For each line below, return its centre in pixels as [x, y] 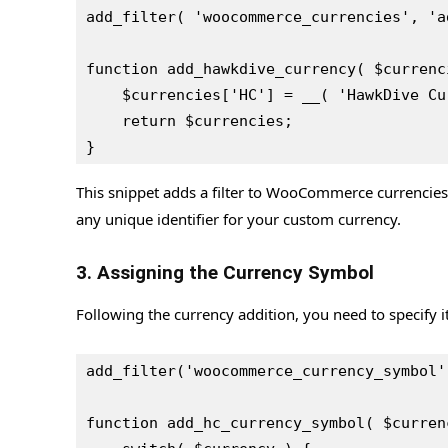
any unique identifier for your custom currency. [238, 218]
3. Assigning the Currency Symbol [225, 272]
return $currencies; [207, 120]
